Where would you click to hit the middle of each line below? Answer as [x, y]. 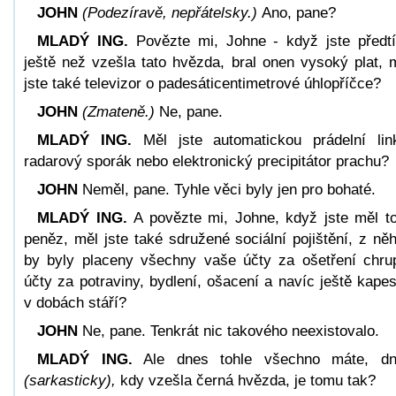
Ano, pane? [299, 12]
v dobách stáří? [75, 302]
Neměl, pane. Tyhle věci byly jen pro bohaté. [227, 189]
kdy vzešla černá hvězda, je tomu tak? [246, 380]
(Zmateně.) [121, 111]
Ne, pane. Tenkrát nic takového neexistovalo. [228, 331]
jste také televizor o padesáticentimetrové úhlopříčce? [202, 83]
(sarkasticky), [70, 380]
